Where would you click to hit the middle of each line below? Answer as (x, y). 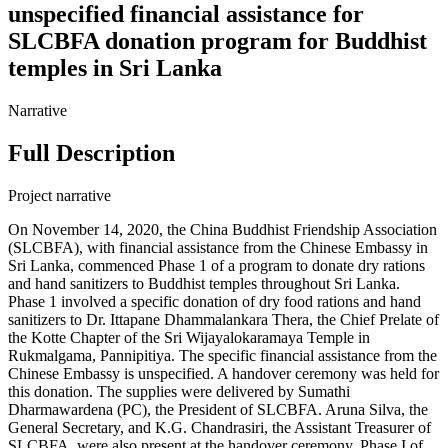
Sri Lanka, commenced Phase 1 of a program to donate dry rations (216, 266)
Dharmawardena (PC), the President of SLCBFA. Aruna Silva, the (218, 410)
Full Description (91, 153)
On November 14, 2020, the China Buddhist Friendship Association (222, 230)
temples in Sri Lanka (115, 68)
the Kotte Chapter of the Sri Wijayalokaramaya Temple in (189, 338)
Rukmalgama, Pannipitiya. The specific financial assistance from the (222, 356)
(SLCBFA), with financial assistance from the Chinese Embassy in (218, 248)
